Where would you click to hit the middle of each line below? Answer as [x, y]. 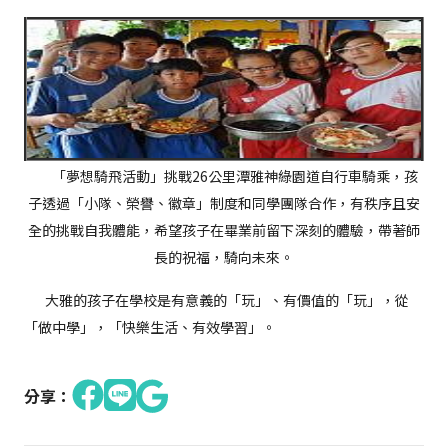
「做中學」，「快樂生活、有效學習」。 [150, 327]
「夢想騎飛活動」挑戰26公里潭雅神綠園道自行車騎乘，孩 [224, 176]
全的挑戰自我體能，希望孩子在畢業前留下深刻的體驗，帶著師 [224, 230]
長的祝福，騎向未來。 [224, 257]
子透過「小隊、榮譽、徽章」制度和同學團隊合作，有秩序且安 [224, 203]
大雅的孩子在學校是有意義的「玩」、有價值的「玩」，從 [216, 300]
